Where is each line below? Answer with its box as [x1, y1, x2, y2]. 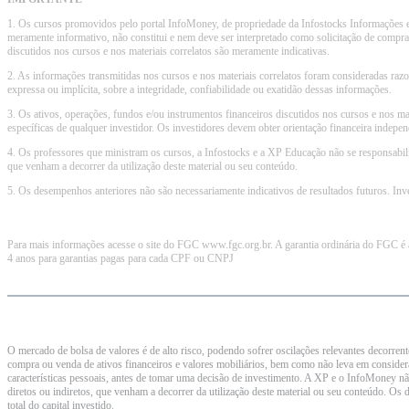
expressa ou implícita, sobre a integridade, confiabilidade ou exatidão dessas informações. [7, 83, 392, 96]
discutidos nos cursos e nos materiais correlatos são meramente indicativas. [7, 45, 330, 58]
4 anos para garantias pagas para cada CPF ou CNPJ [7, 252, 234, 265]
